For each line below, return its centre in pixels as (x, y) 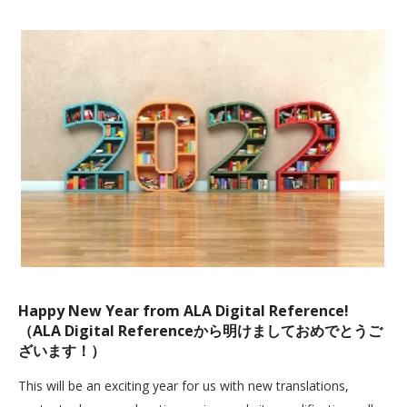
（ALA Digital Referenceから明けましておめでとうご (200, 331)
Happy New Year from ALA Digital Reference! (184, 311)
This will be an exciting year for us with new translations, (184, 386)
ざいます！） (62, 351)
